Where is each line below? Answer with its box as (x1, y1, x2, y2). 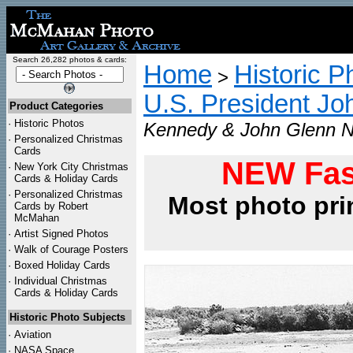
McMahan (14, 212, 59, 224)
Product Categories (9, 100, 103, 112)
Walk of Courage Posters (14, 243, 128, 255)
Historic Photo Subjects (9, 311, 125, 323)
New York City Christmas (14, 161, 128, 173)
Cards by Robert (14, 200, 88, 212)
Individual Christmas (14, 275, 107, 287)
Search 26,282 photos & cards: (12, 55, 127, 64)
